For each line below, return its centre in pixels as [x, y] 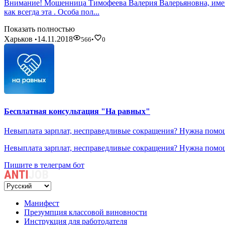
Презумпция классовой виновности [86, 212]
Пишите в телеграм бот [44, 165]
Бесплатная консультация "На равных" [77, 111]
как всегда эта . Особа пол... [52, 12]
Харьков [19, 39]
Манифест [42, 203]
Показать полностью [39, 29]
